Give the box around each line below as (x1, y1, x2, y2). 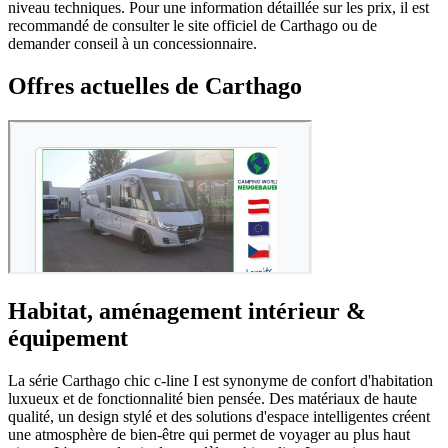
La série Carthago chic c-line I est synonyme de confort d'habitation (8, 371, 433, 389)
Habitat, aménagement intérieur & (8, 297, 366, 324)
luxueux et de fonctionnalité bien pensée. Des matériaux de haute (8, 389, 417, 407)
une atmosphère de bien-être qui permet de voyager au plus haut (8, 425, 410, 443)
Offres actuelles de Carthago (8, 72, 302, 99)
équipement (8, 324, 128, 351)
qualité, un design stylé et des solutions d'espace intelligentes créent (8, 407, 430, 425)
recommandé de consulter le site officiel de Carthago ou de (8, 16, 377, 34)
